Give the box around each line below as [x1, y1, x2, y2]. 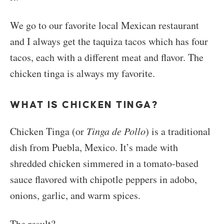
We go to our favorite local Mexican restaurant [10, 18, 199, 32]
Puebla [52, 140, 79, 154]
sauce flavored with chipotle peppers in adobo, [10, 172, 197, 186]
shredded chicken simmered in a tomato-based [10, 156, 198, 170]
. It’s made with [115, 140, 178, 154]
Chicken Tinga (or [10, 124, 86, 138]
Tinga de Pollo [86, 124, 145, 138]
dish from [10, 140, 52, 154]
